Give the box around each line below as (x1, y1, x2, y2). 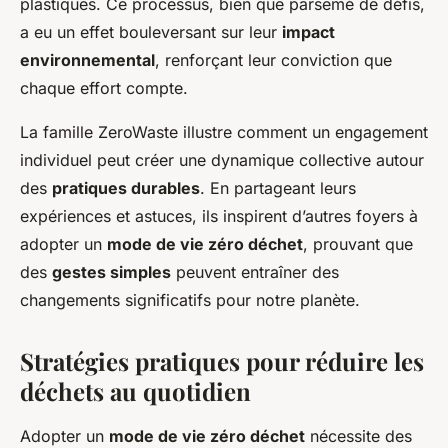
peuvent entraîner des (171, 261, 339, 282)
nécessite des (305, 425, 412, 446)
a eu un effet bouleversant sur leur (20, 21, 282, 42)
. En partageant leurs (200, 177, 356, 198)
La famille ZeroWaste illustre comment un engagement (20, 121, 428, 142)
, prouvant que (303, 233, 413, 254)
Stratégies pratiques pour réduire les (20, 344, 424, 377)
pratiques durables (52, 177, 200, 198)
